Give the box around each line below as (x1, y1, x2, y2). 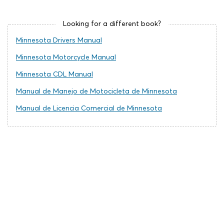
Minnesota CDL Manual (16, 69, 93, 79)
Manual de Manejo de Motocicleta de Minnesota (16, 86, 177, 96)
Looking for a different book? (63, 19, 161, 28)
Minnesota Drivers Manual (16, 35, 102, 45)
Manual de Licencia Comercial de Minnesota (16, 103, 162, 113)
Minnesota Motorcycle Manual (16, 52, 116, 62)
